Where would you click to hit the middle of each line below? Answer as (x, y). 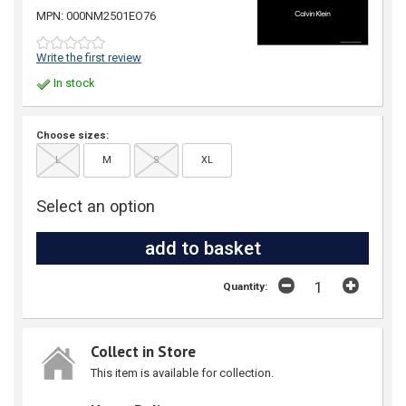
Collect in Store (143, 352)
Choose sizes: (72, 135)
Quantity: (246, 287)
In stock (73, 83)
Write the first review (89, 57)
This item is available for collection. (182, 372)
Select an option (96, 206)
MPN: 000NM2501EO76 (96, 15)
